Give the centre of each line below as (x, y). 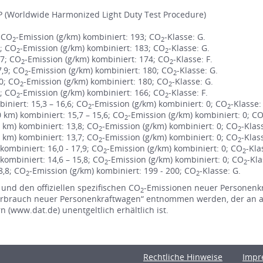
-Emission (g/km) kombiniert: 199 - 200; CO (113, 171)
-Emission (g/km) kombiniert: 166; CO (92, 93)
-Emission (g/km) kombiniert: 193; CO (88, 37)
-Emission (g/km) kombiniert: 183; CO (92, 48)
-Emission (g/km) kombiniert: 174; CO (97, 59)
